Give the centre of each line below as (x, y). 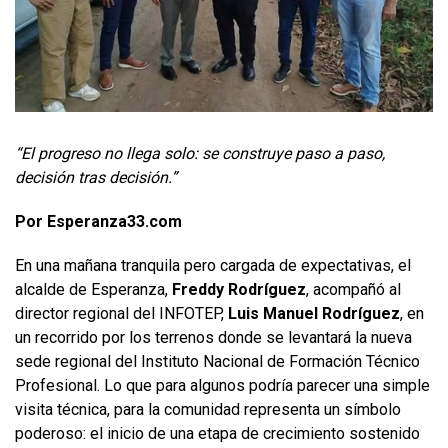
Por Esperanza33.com (98, 221)
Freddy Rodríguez (239, 289)
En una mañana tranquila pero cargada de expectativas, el (213, 265)
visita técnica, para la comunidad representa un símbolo (208, 409)
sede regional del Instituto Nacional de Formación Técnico (217, 361)
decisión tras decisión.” (96, 177)
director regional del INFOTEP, (121, 313)
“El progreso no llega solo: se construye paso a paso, (200, 153)
